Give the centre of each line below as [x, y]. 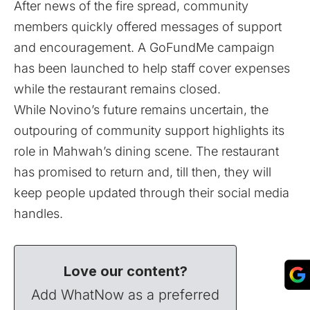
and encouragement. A [82, 48]
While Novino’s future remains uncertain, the [141, 110]
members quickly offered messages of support [148, 27]
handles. [38, 214]
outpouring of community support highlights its [149, 131]
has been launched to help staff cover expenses [152, 69]
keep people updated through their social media [152, 193]
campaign [244, 48]
